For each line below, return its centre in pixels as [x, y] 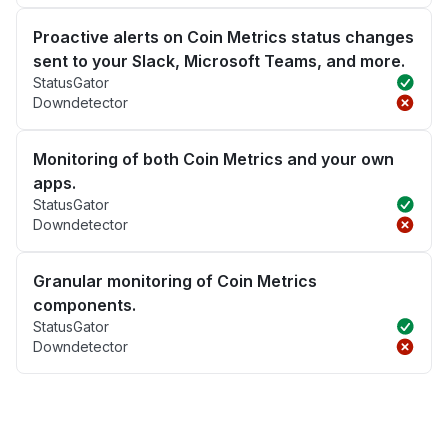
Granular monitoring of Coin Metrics [175, 281]
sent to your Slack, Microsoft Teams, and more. [219, 61]
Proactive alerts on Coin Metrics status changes [223, 37]
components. [84, 305]
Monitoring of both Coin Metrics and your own [213, 159]
